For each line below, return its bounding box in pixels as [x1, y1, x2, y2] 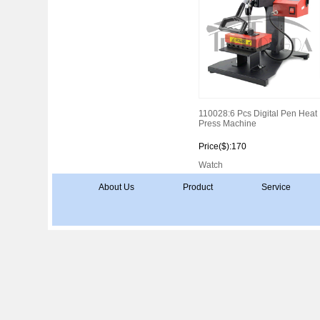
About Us [98, 182, 134, 192]
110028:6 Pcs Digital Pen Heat [198, 109, 317, 119]
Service [261, 182, 291, 192]
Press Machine [198, 119, 256, 129]
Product [182, 182, 213, 192]
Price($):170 [198, 141, 246, 151]
